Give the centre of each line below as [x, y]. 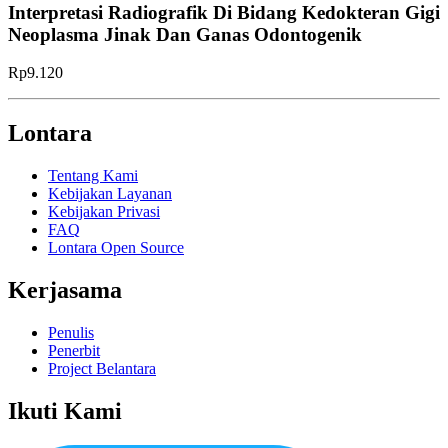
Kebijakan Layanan [110, 194]
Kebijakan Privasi [104, 212]
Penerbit [74, 350]
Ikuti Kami [65, 410]
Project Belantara [102, 368]
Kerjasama [65, 290]
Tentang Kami [93, 176]
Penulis [71, 332]
